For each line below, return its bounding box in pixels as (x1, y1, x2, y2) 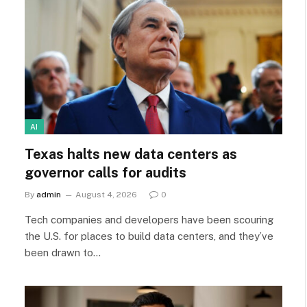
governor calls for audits (25, 164, 186, 182)
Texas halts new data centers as (25, 146, 237, 163)
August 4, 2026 (75, 190, 137, 200)
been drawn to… (25, 247, 101, 259)
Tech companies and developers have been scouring (25, 214, 273, 226)
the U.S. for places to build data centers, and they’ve (25, 230, 273, 243)
